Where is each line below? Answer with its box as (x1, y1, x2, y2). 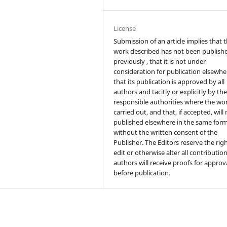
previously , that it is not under (113, 56, 206, 66)
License (113, 23, 136, 33)
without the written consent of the (113, 127, 218, 137)
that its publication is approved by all (113, 77, 225, 86)
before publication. (113, 168, 171, 177)
